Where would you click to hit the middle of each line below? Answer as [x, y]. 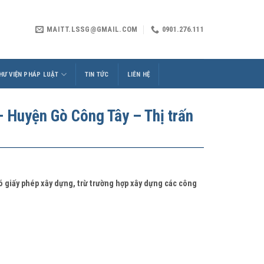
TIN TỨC [97, 74]
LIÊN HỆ [138, 74]
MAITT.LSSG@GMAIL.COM [92, 29]
